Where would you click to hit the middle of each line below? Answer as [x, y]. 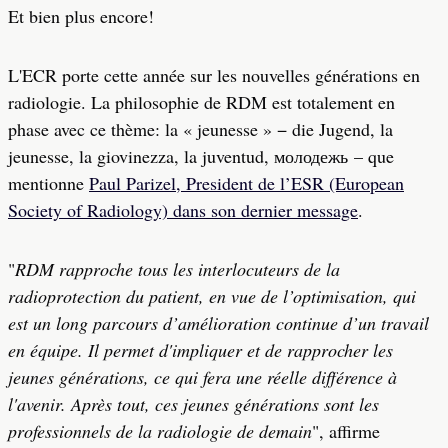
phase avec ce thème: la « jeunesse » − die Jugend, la [200, 129]
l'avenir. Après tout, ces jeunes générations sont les [193, 404]
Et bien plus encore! [81, 16]
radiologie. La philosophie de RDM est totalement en [201, 102]
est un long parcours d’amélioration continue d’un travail [218, 323]
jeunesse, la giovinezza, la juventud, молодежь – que [201, 156]
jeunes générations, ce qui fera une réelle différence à [202, 377]
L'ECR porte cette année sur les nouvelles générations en [214, 75]
